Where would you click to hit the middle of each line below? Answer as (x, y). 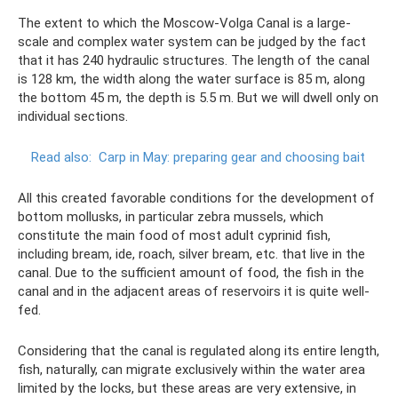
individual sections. (73, 117)
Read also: (61, 158)
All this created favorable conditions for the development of (196, 199)
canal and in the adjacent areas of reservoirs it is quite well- (194, 292)
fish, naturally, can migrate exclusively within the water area (191, 370)
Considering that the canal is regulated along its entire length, (199, 351)
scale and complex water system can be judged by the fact (192, 42)
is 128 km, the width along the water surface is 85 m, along (191, 80)
